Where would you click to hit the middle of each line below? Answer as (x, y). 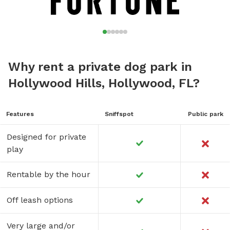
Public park (205, 114)
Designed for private (46, 137)
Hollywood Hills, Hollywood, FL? (104, 83)
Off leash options (40, 200)
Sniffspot (119, 114)
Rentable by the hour (49, 174)
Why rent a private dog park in (100, 66)
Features (20, 114)
